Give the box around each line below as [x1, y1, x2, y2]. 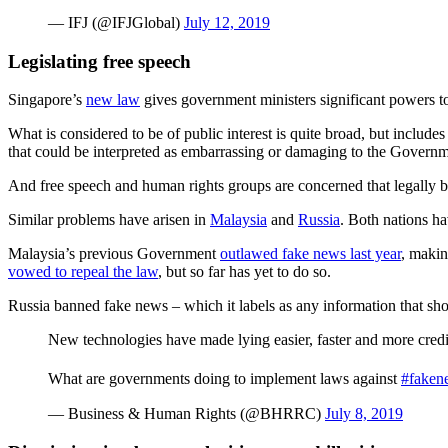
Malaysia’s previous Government [8, 245, 220, 263]
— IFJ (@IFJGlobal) [48, 13, 184, 31]
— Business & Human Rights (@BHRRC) [48, 405, 325, 423]
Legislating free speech [8, 50, 191, 72]
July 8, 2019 [325, 405, 403, 423]
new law [86, 91, 140, 109]
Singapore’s [8, 91, 86, 109]
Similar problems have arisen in [8, 211, 210, 229]
